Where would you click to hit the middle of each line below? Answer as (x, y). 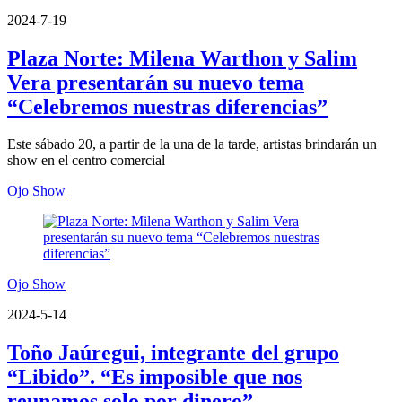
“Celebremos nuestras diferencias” (167, 106)
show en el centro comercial (86, 161)
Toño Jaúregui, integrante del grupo (173, 353)
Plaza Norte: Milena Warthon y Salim (182, 58)
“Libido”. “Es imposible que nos (155, 377)
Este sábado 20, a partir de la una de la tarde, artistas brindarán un (192, 144)
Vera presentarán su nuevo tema (156, 82)
